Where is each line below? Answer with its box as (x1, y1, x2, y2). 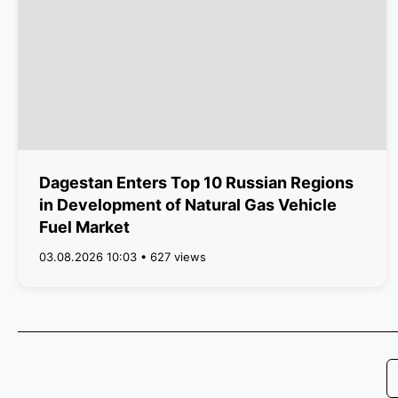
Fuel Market (39, 218, 130, 236)
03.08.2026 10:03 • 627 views (39, 250, 206, 264)
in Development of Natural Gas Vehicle (39, 195, 337, 214)
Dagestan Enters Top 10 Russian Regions (39, 173, 354, 192)
